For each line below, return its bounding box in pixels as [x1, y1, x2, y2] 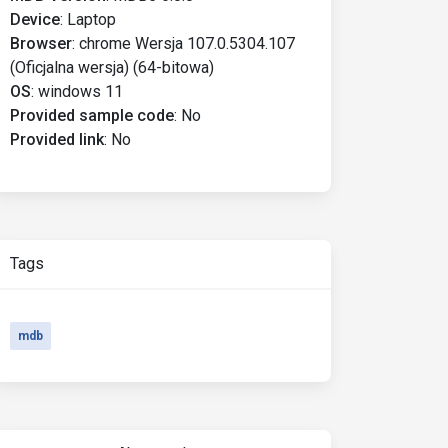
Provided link [10, 130, 104, 149]
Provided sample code [10, 106, 174, 125]
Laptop [67, 10, 116, 29]
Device [10, 10, 60, 29]
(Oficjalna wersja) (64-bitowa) [10, 58, 214, 77]
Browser [10, 34, 72, 53]
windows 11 [38, 82, 123, 101]
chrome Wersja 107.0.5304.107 [79, 34, 295, 53]
